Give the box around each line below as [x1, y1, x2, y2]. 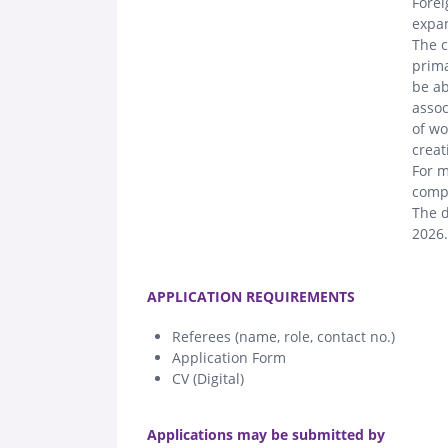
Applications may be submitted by [147, 424, 385, 444]
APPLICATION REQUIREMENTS [147, 286, 355, 306]
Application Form [172, 347, 286, 367]
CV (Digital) [172, 368, 244, 388]
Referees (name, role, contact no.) [172, 326, 395, 346]
